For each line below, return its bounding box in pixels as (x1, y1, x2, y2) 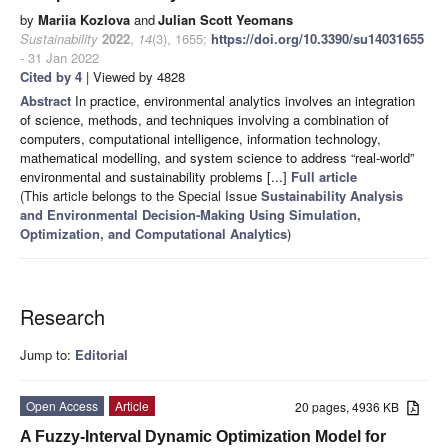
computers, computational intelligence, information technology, (20, 129, 381, 149)
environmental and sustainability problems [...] (20, 167, 291, 187)
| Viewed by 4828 (82, 67, 185, 87)
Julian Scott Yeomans (158, 10, 293, 30)
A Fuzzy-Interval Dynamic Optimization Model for (20, 428, 386, 446)
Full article (291, 167, 357, 187)
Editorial (75, 345, 128, 365)
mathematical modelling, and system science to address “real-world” (20, 148, 414, 168)
